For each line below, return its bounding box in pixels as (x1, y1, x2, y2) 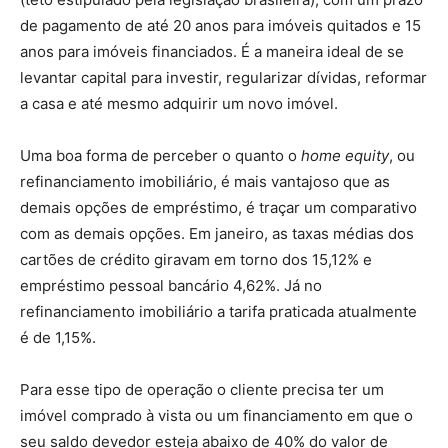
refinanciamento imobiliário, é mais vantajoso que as (20, 172, 390, 191)
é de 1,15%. (20, 328, 96, 347)
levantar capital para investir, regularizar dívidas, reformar (20, 68, 427, 87)
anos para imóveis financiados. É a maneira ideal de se (20, 42, 404, 61)
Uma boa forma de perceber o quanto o (20, 146, 301, 165)
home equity (301, 146, 389, 165)
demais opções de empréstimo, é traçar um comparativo (20, 198, 417, 217)
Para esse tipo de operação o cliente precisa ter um (20, 380, 384, 399)
